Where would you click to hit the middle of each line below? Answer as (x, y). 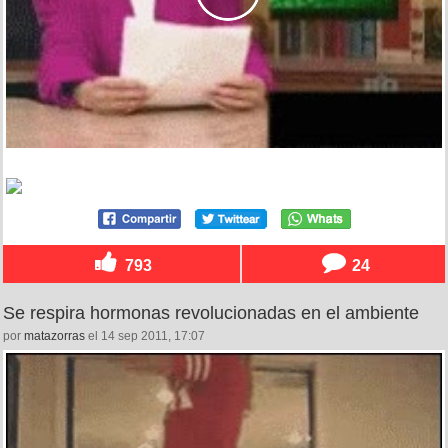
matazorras (54, 335)
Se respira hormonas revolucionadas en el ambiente (211, 312)
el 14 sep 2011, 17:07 (145, 335)
